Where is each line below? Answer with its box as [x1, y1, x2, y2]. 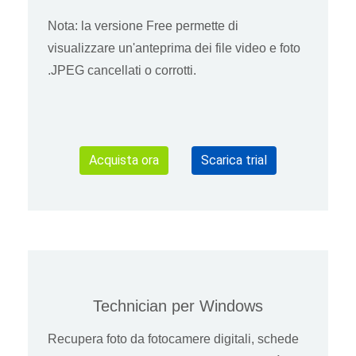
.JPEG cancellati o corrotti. [48, 64, 196, 78]
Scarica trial [201, 153, 267, 168]
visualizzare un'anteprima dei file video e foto [48, 41, 300, 56]
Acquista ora [89, 153, 159, 168]
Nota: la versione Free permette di [48, 19, 238, 33]
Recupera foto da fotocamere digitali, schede [48, 331, 299, 346]
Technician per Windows [93, 296, 263, 315]
